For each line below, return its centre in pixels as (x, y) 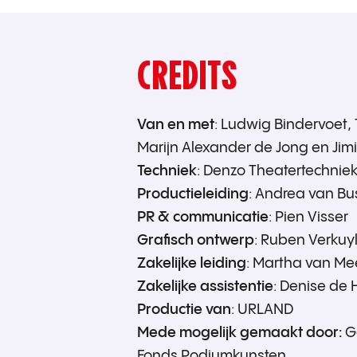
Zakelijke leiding (192, 264)
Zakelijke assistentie (205, 287)
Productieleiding (193, 194)
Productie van (184, 310)
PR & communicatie (203, 218)
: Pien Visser (308, 218)
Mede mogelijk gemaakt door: (239, 333)
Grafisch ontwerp (196, 241)
